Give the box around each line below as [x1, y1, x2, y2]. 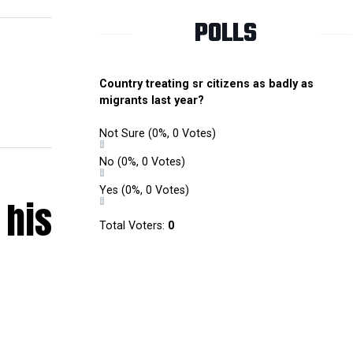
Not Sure [99, 127, 148, 140]
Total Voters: [99, 219, 168, 232]
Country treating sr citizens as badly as [99, 77, 314, 91]
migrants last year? [99, 94, 204, 107]
